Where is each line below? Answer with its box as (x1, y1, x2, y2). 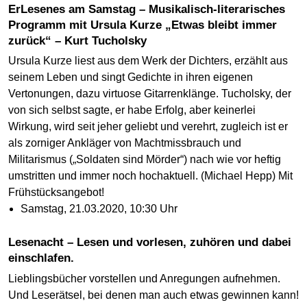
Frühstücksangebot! (8, 186, 104, 199)
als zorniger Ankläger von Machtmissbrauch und (8, 137, 241, 149)
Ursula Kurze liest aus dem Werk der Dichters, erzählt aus (8, 55, 288, 67)
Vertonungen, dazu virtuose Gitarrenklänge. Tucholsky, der (8, 88, 291, 100)
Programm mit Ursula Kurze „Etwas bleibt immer (8, 18, 277, 32)
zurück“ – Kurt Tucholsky (8, 34, 147, 47)
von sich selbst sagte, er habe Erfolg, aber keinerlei (8, 104, 256, 116)
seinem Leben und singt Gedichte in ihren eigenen (8, 71, 253, 84)
